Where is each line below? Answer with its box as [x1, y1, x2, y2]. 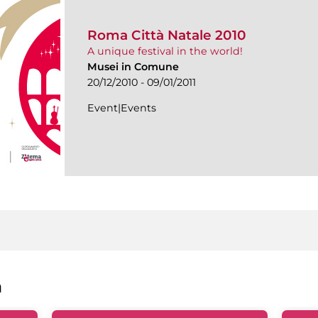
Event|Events [87, 102, 156, 115]
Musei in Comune [87, 60, 179, 74]
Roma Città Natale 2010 [87, 27, 246, 44]
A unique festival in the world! [87, 45, 243, 58]
